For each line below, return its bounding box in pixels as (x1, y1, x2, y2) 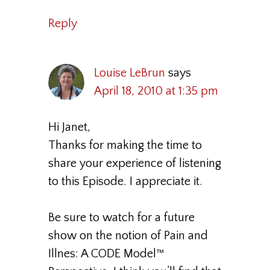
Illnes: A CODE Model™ (48, 247, 165, 260)
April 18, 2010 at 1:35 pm (94, 84, 218, 98)
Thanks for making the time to (48, 139, 202, 152)
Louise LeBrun (94, 66, 165, 80)
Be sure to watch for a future (48, 211, 195, 224)
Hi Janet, (48, 121, 90, 134)
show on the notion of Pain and (48, 229, 208, 242)
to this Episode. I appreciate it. (48, 175, 202, 188)
